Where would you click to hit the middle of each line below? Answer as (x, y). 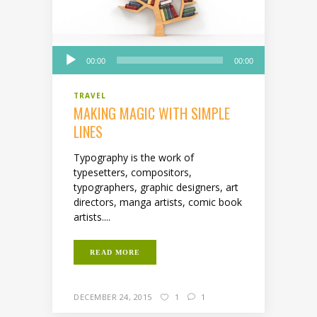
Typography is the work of (134, 157)
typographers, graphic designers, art (156, 187)
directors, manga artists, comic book (158, 202)
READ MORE (115, 252)
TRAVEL (90, 95)
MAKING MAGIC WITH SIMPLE (152, 113)
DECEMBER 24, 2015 (113, 296)
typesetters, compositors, (133, 172)
